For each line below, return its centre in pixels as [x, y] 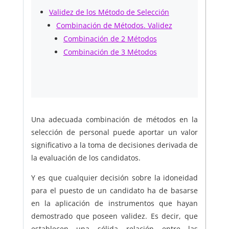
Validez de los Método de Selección [109, 12]
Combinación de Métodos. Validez [114, 26]
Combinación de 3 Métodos [110, 52]
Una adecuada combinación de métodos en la [114, 120]
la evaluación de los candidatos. [86, 158]
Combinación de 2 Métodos [110, 39]
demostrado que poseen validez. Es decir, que [114, 216]
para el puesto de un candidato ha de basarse [114, 191]
